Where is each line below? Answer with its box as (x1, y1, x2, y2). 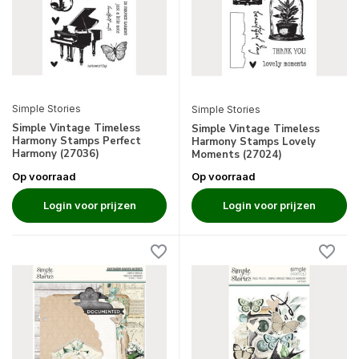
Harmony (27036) (12, 147, 99, 162)
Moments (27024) (192, 147, 282, 163)
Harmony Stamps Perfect (12, 134, 141, 149)
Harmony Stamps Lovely (192, 135, 316, 150)
